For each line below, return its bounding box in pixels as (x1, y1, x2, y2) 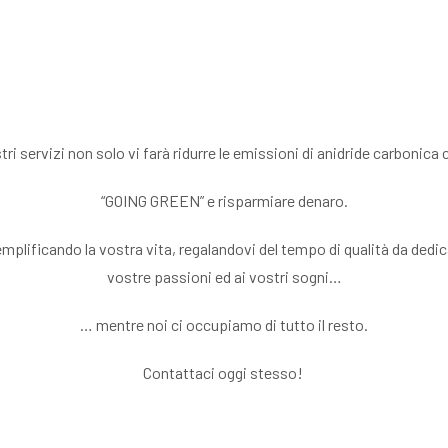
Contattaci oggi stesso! (142, 363, 306, 382)
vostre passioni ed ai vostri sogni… (106, 267, 342, 286)
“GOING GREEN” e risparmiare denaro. (100, 191, 348, 210)
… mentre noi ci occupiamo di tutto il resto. (80, 315, 368, 334)
